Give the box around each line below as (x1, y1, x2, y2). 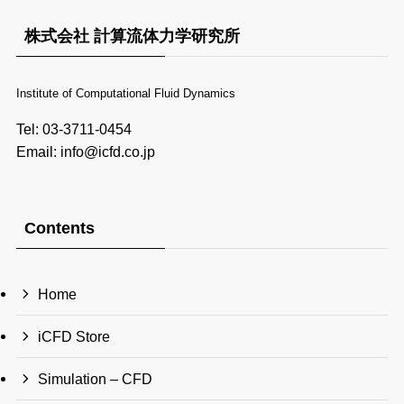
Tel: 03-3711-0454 (15, 121, 132, 138)
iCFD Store (38, 327, 111, 344)
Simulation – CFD (38, 370, 153, 387)
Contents (23, 218, 95, 237)
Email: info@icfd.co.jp (15, 143, 155, 161)
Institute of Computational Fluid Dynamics (15, 87, 235, 101)
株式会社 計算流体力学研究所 (23, 27, 240, 46)
